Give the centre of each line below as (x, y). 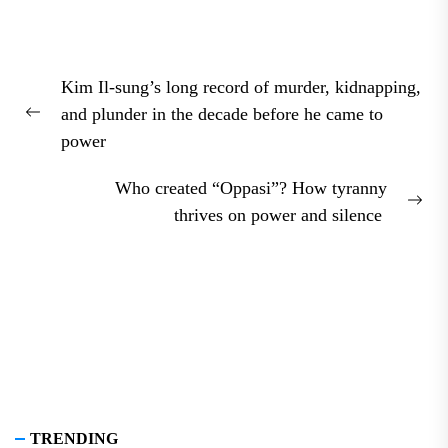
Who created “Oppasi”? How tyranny (251, 188)
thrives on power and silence (280, 215)
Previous (55, 126)
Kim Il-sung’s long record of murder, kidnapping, (241, 87)
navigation (86, 101)
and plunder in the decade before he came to (222, 114)
